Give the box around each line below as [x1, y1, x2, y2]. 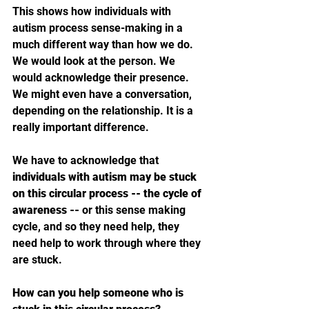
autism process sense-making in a [12, 21, 186, 34]
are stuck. [12, 252, 62, 266]
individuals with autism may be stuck [12, 170, 199, 183]
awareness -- [12, 203, 82, 217]
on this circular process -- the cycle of [12, 186, 204, 200]
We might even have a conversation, [12, 87, 195, 101]
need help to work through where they [12, 236, 203, 250]
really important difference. [12, 120, 152, 134]
